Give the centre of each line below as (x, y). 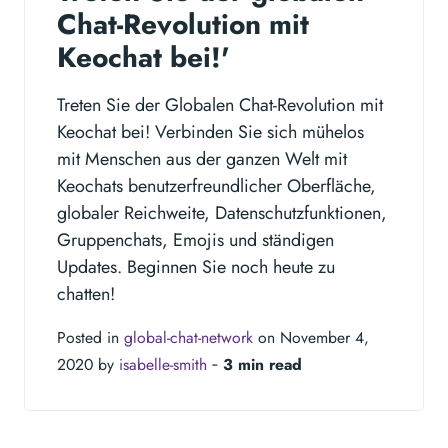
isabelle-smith (163, 365)
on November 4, (311, 338)
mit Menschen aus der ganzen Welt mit (202, 159)
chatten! (86, 294)
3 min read (262, 365)
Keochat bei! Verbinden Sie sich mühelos (210, 132)
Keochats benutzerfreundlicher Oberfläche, (216, 186)
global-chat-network (188, 338)
